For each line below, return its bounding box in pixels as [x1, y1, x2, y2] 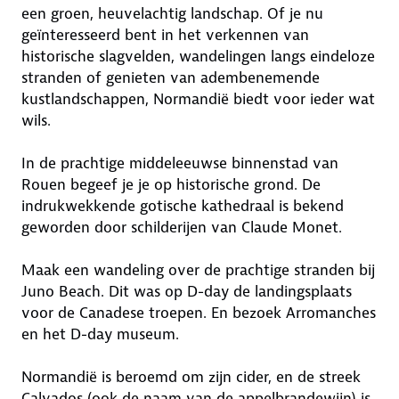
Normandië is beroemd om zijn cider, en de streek [21, 367, 361, 387]
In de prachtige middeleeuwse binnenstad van [21, 153, 338, 173]
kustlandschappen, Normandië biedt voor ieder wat [21, 89, 375, 109]
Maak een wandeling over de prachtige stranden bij [21, 260, 375, 280]
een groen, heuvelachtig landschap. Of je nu [21, 4, 323, 23]
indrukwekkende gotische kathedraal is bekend [21, 196, 344, 216]
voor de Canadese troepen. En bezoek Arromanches [21, 303, 376, 322]
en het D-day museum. [21, 324, 179, 344]
